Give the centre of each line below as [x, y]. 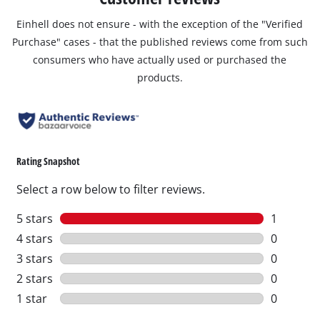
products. [160, 77]
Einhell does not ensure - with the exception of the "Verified [160, 24]
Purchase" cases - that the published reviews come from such [160, 41]
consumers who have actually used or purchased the [160, 59]
